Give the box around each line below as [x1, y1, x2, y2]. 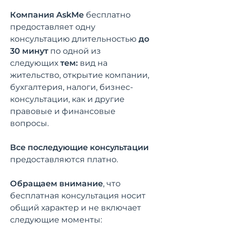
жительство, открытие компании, [10, 70, 149, 80]
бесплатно [84, 10, 131, 20]
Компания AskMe [10, 10, 84, 20]
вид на [78, 58, 107, 68]
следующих [10, 58, 60, 68]
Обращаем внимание [10, 179, 103, 188]
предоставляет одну [10, 22, 95, 32]
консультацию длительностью [10, 34, 139, 44]
